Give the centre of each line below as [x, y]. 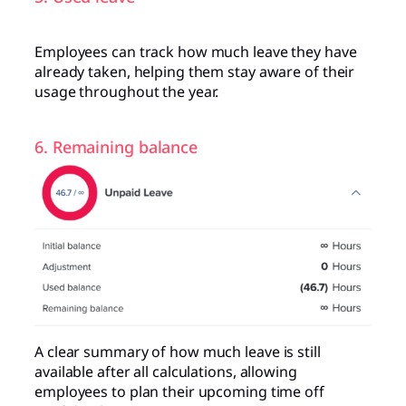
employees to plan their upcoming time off [179, 391]
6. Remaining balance [116, 147]
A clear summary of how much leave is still [178, 351]
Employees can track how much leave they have [196, 52]
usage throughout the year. [127, 92]
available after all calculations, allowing [166, 371]
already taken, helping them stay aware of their [195, 72]
